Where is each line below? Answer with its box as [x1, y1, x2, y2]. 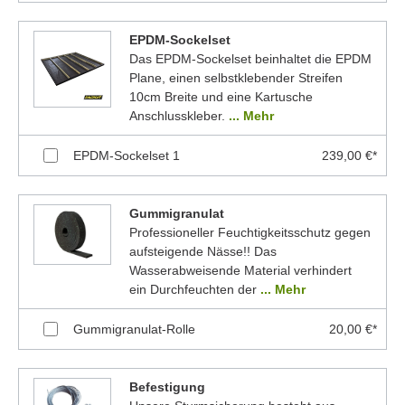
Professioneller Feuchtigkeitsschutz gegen [128, 224, 371, 240]
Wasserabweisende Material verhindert [128, 262, 352, 278]
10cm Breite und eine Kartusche [128, 89, 313, 104]
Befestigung [128, 379, 205, 394]
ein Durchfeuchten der [128, 281, 260, 297]
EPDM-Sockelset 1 [73, 147, 180, 163]
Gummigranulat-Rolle [73, 321, 195, 336]
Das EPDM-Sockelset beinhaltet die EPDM [128, 51, 372, 66]
